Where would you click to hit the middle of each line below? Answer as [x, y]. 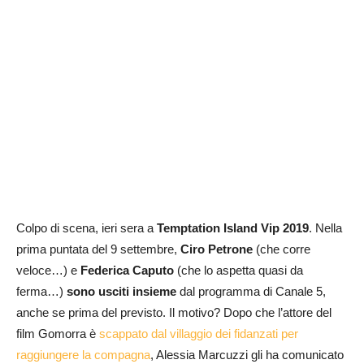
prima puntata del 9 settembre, [98, 249]
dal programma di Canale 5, [251, 292]
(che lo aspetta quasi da [238, 271]
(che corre [282, 249]
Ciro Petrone [217, 249]
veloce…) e [48, 271]
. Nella [325, 228]
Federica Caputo [127, 271]
